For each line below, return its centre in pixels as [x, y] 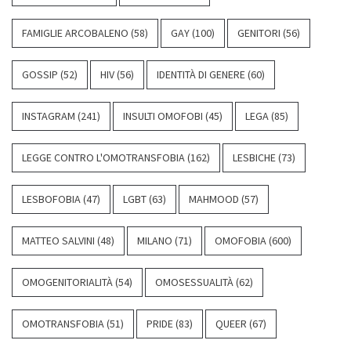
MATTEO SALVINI [58, 240]
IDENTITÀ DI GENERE [201, 74]
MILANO [155, 240]
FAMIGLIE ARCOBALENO [75, 33]
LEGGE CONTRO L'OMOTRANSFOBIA [103, 157]
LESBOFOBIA [51, 199]
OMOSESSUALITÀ [194, 282]
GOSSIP [40, 74]
